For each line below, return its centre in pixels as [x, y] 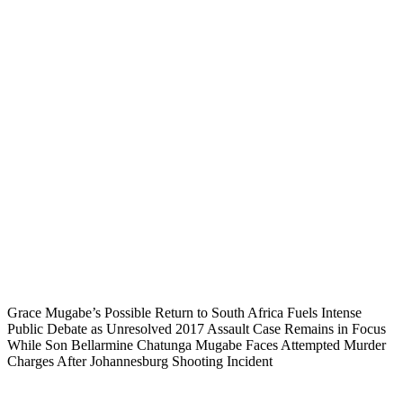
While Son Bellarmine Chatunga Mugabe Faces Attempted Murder [197, 345]
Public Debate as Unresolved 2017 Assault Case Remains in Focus [197, 328]
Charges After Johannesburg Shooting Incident [140, 361]
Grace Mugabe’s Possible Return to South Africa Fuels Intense [184, 312]
